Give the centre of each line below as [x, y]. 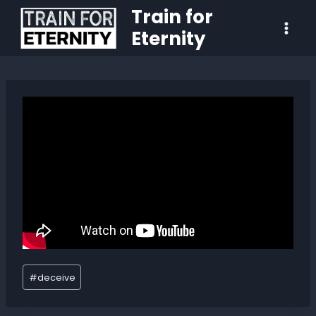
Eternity [168, 39]
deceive [56, 277]
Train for [172, 17]
